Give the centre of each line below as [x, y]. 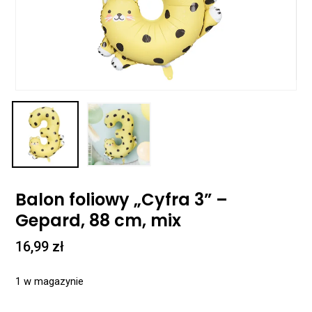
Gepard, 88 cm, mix [99, 220]
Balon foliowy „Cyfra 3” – [122, 199]
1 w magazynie [50, 282]
